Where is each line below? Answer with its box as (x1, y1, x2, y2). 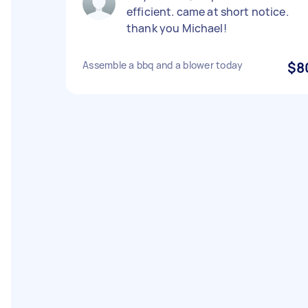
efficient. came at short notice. (126, 4, 289, 19)
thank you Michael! (126, 21, 227, 36)
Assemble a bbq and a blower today (82, 58, 243, 71)
